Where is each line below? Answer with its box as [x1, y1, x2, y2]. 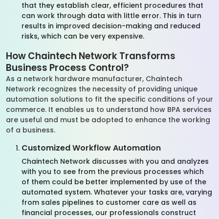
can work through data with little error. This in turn [22, 11, 201, 21]
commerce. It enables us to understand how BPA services [6, 105, 212, 114]
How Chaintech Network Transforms [6, 49, 175, 63]
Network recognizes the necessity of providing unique [6, 84, 197, 94]
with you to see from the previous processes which [22, 167, 204, 176]
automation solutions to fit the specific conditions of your [6, 94, 213, 104]
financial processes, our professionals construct [22, 208, 196, 218]
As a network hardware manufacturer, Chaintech [6, 74, 182, 84]
